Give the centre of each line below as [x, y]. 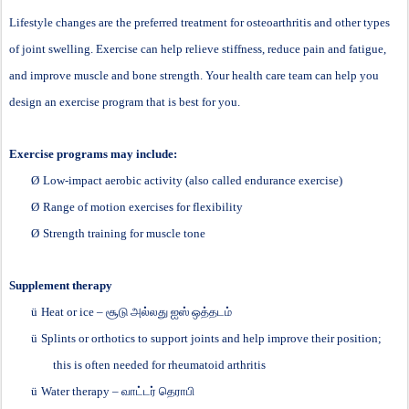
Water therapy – [81, 391]
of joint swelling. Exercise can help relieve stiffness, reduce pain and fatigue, [198, 48]
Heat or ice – [73, 311]
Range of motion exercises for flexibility [143, 206]
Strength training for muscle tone [124, 233]
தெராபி [177, 391]
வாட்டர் [139, 391]
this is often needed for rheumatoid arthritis [159, 364]
